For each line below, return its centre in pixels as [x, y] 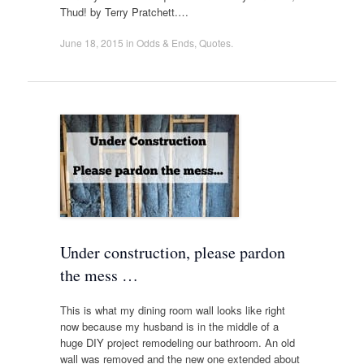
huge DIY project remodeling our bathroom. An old [177, 343]
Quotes [214, 42]
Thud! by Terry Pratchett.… [124, 12]
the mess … [99, 275]
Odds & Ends [165, 42]
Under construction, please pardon [172, 252]
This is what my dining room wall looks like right [172, 310]
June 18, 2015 [91, 42]
